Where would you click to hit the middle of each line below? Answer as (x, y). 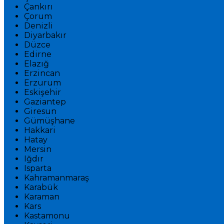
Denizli (38, 26)
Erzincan (42, 73)
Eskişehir (42, 92)
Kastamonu (47, 216)
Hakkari (40, 130)
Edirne (38, 54)
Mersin (38, 149)
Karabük (41, 187)
